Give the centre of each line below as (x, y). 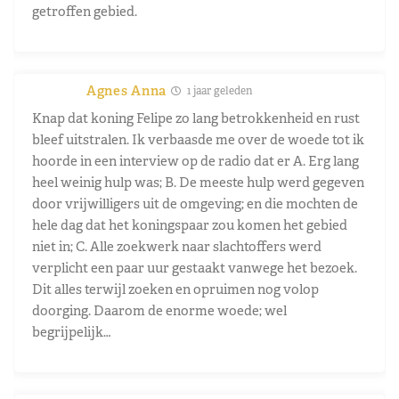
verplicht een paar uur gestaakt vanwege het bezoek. (195, 267)
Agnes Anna (126, 90)
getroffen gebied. (85, 11)
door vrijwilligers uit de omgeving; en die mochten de (195, 203)
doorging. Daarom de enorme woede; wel (159, 310)
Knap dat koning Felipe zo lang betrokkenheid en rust (196, 118)
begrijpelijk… (71, 331)
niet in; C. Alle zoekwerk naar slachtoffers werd (177, 246)
